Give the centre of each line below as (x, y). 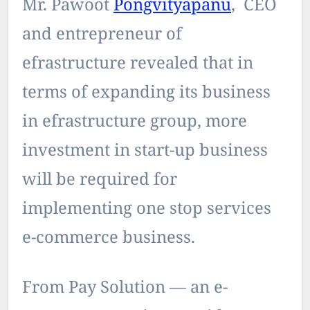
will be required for (100, 181)
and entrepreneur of (102, 35)
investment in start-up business (145, 152)
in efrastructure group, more (135, 122)
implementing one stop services (147, 210)
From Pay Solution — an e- (125, 289)
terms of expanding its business (146, 93)
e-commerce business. (109, 239)
